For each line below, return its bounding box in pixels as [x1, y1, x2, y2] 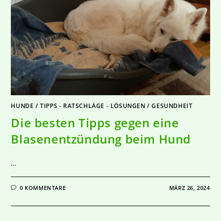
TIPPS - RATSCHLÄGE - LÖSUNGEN [40, 102, 146, 110]
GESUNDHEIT [151, 102, 193, 110]
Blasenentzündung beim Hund [11, 131, 191, 147]
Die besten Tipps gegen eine [11, 114, 179, 131]
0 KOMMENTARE [20, 184, 66, 192]
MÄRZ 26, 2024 [169, 184, 210, 192]
